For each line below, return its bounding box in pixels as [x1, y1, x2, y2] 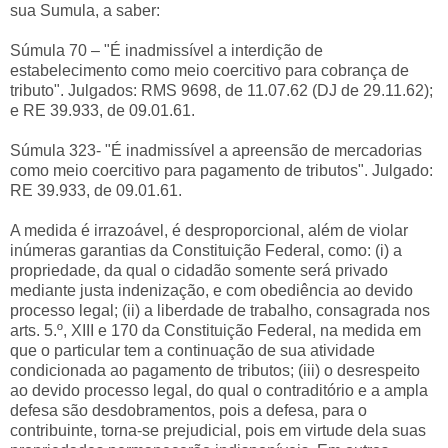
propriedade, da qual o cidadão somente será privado [10, 261, 388, 279]
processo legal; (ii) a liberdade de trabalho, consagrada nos [10, 301, 430, 319]
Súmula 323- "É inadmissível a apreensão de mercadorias [10, 141, 422, 159]
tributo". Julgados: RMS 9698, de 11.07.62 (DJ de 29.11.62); [10, 81, 433, 99]
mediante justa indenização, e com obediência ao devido [10, 281, 413, 299]
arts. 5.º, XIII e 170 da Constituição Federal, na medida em [10, 321, 421, 339]
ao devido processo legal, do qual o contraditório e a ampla [10, 381, 428, 399]
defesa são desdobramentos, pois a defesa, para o [10, 401, 367, 419]
